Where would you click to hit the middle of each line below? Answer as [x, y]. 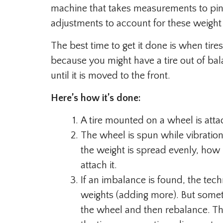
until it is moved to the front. [111, 75]
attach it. [99, 165]
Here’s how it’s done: [96, 98]
